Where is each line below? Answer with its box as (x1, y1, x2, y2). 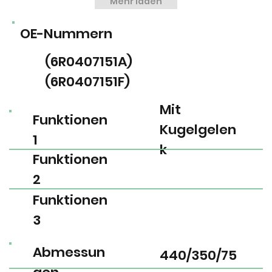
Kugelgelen (159, 120, 236, 140)
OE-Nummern (19, 24, 112, 43)
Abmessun (32, 243, 105, 262)
